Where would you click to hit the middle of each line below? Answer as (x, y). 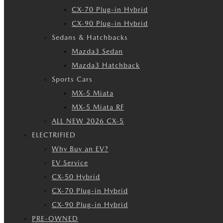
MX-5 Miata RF (98, 107)
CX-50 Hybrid (76, 177)
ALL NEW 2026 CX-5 (88, 121)
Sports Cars (72, 79)
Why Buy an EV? (80, 149)
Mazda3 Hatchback (106, 65)
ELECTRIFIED (54, 135)
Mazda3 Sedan (97, 51)
